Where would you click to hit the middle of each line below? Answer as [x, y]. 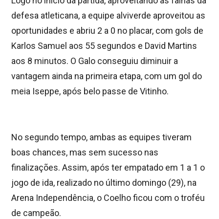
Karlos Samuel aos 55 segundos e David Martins [104, 45]
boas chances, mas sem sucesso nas [85, 152]
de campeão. [36, 213]
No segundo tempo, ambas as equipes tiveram [101, 137]
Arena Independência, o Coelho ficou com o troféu [108, 197]
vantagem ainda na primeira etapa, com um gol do [107, 76]
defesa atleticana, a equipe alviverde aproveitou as [108, 15]
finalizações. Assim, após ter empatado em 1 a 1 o [108, 167]
